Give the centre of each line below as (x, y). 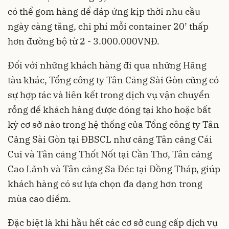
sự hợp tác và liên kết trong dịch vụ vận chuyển (109, 95)
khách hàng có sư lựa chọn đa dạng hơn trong (105, 184)
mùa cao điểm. (39, 199)
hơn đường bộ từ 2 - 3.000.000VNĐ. (84, 41)
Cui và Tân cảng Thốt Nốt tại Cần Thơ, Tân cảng (110, 154)
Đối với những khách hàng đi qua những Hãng (107, 65)
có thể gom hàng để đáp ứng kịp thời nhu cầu (104, 12)
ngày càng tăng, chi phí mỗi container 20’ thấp (108, 26)
